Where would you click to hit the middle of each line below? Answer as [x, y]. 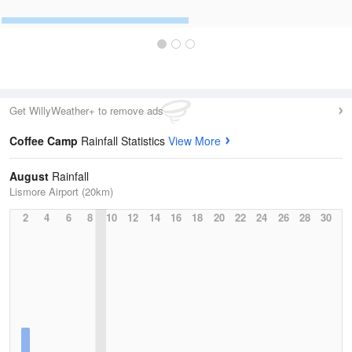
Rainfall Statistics [125, 141]
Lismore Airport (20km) [61, 191]
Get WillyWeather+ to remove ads [86, 110]
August [29, 176]
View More [194, 141]
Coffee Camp [45, 141]
